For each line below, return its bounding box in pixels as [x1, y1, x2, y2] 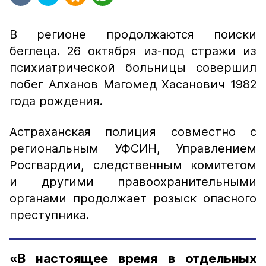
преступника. [9, 208, 89, 222]
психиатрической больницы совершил [9, 61, 256, 75]
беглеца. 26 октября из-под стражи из [9, 44, 256, 58]
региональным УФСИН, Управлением [9, 141, 256, 156]
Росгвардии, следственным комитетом [9, 158, 256, 172]
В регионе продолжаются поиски [9, 27, 256, 42]
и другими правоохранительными [9, 175, 256, 189]
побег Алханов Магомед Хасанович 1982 [9, 77, 256, 91]
